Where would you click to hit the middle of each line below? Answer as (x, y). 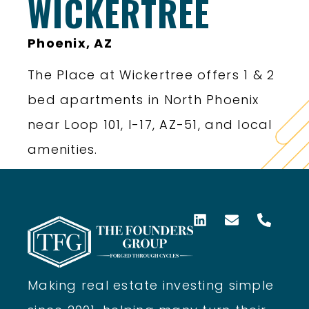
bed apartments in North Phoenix (143, 100)
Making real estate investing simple (151, 285)
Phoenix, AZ (70, 43)
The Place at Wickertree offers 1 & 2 (151, 75)
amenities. (63, 150)
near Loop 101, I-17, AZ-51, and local (150, 125)
